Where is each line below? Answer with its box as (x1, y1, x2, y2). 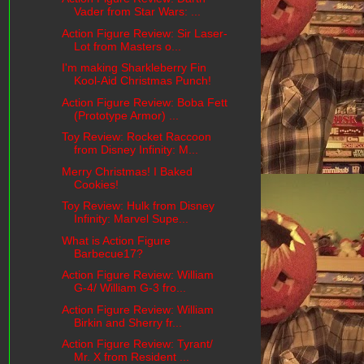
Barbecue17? (73, 246, 143, 260)
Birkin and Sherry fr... (73, 315, 182, 329)
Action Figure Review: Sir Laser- (61, 26, 227, 40)
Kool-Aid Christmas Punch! (73, 74, 211, 88)
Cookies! (73, 177, 119, 191)
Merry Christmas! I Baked (61, 164, 193, 178)
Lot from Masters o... (73, 39, 181, 53)
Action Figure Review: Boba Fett (61, 95, 227, 109)
